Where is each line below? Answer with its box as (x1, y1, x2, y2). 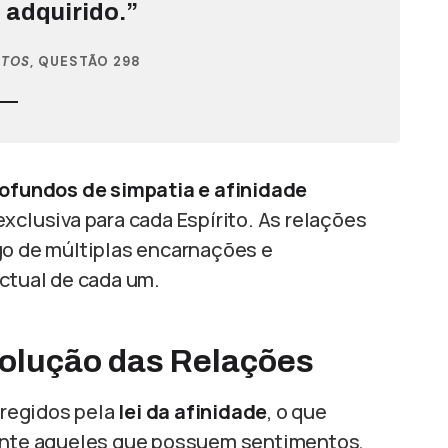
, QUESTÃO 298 (29, 52, 142, 70)
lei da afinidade (118, 397, 268, 425)
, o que (267, 397, 327, 425)
